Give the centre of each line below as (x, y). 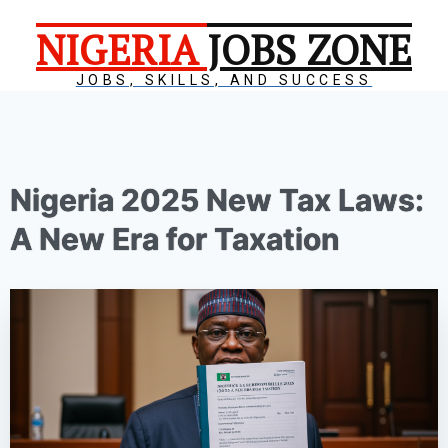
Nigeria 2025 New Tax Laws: (217, 200)
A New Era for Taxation (175, 239)
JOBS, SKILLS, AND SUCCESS (224, 80)
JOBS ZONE (309, 49)
